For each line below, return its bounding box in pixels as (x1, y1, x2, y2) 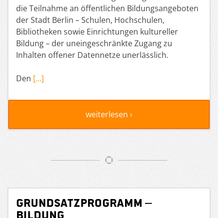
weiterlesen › (86, 109, 132, 120)
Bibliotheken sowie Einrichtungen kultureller (16, 26, 178, 37)
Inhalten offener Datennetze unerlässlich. (16, 49, 168, 60)
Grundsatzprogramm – (16, 196, 152, 208)
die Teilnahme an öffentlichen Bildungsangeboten (16, 2, 199, 14)
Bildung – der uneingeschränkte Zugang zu (16, 37, 172, 49)
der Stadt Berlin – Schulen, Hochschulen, (16, 14, 164, 25)
